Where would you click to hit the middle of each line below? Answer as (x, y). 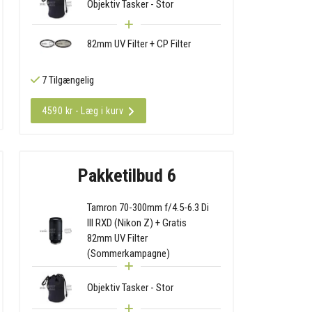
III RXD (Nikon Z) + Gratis (137, 223)
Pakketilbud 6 (126, 176)
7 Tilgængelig (67, 80)
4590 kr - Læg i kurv (83, 110)
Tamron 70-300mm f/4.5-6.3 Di (148, 208)
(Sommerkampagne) (129, 254)
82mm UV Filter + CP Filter (139, 44)
